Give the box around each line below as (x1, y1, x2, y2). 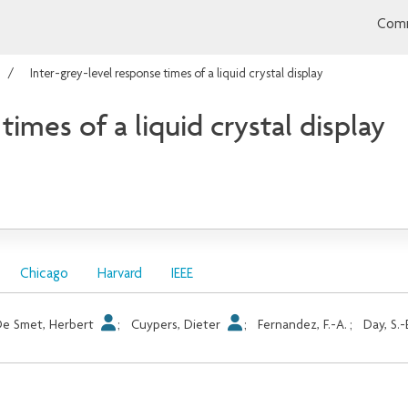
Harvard (97, 267, 142, 282)
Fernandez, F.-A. (258, 318, 348, 332)
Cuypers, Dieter (131, 318, 225, 332)
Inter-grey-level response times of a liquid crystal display (30, 68, 323, 82)
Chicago (19, 267, 68, 282)
